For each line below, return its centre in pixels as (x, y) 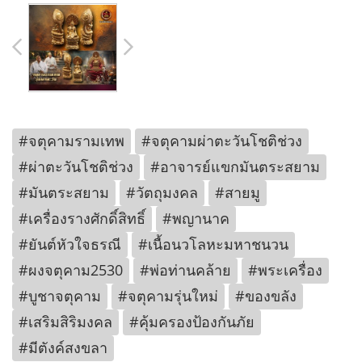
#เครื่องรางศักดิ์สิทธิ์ (82, 219)
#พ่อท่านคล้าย (185, 270)
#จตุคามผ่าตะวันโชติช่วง (222, 141)
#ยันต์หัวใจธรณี (70, 244)
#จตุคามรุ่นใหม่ (168, 296)
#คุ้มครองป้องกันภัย (192, 322)
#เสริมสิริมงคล (65, 322)
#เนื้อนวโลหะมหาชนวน (213, 244)
